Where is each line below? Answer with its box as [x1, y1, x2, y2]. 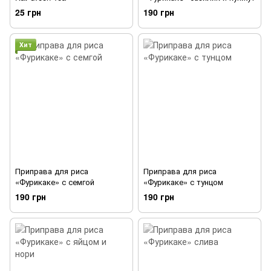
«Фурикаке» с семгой [15, 176, 94, 188]
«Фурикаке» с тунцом [143, 176, 223, 188]
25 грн [15, 6, 41, 19]
